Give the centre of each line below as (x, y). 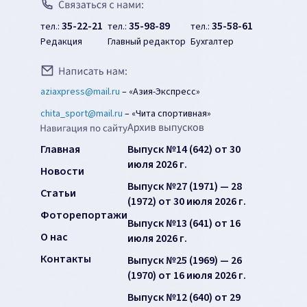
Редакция (61, 42)
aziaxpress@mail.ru (80, 91)
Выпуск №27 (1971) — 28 (185, 186)
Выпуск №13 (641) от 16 (184, 223)
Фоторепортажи (84, 215)
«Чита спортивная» (171, 113)
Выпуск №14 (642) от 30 (184, 149)
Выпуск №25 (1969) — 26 (185, 260)
